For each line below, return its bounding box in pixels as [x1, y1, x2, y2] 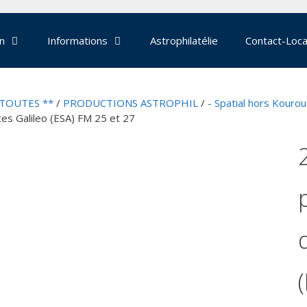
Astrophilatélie [149, 34, 218, 47]
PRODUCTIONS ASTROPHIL [63, 96, 198, 110]
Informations [47, 34, 108, 47]
